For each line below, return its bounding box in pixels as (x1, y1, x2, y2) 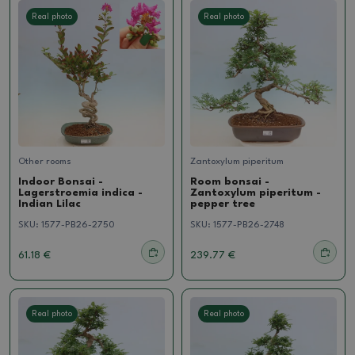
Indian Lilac (18, 198, 81, 209)
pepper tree (190, 198, 255, 209)
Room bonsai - (190, 176, 269, 187)
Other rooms (18, 156, 71, 166)
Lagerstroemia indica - (18, 187, 143, 198)
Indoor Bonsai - (18, 176, 103, 187)
